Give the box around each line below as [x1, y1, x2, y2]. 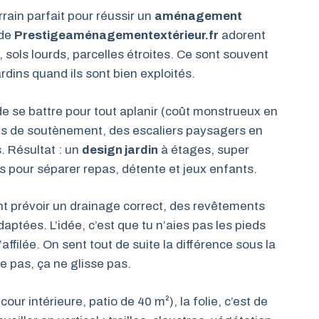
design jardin [82, 142, 158, 157]
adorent [219, 28, 266, 43]
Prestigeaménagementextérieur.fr [14, 28, 219, 43]
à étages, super [158, 142, 249, 157]
